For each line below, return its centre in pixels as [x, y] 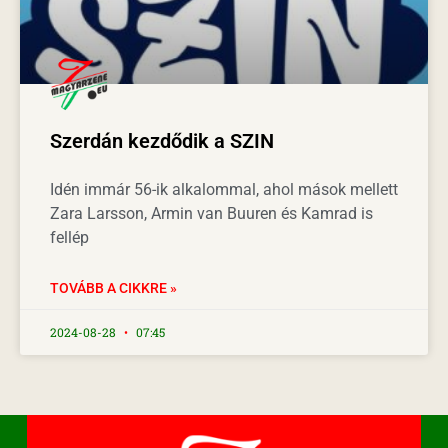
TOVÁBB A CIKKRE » [113, 287]
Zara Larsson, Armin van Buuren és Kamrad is [211, 213]
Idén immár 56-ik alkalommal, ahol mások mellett [224, 189]
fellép [69, 237]
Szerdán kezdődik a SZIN [162, 140]
